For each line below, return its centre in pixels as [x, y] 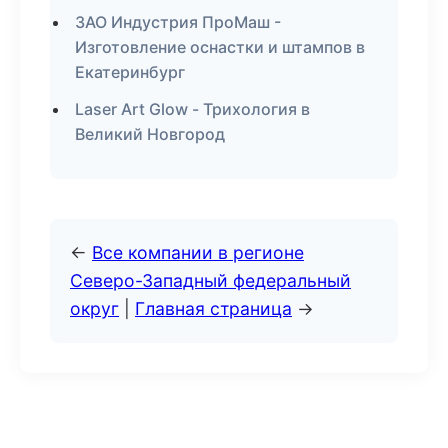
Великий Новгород [150, 134]
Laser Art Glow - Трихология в [192, 109]
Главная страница [213, 308]
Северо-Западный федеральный [210, 280]
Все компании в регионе [198, 252]
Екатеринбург [130, 72]
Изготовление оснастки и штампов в [220, 47]
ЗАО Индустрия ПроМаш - [178, 22]
